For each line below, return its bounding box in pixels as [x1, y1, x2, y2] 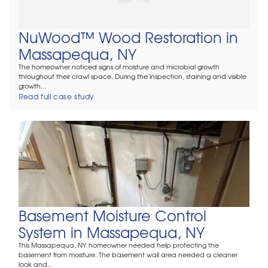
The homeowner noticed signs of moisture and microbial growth [19, 61, 220, 72]
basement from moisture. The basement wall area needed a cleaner [19, 249, 237, 260]
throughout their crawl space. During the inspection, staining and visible [19, 71, 246, 81]
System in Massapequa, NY [19, 221, 205, 243]
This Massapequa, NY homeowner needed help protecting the [19, 239, 219, 250]
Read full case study [19, 90, 94, 102]
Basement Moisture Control [19, 204, 206, 226]
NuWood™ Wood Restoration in [19, 26, 238, 48]
